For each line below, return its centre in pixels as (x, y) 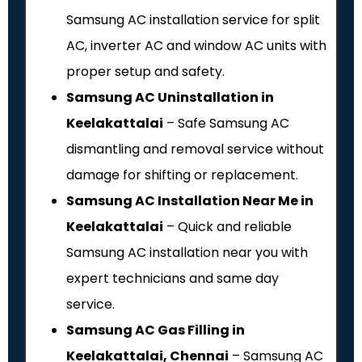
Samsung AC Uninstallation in (170, 98)
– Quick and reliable (227, 227)
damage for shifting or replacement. (182, 175)
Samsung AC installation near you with (187, 253)
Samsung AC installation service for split (193, 20)
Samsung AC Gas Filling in (156, 330)
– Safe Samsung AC (226, 124)
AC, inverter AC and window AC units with (196, 46)
